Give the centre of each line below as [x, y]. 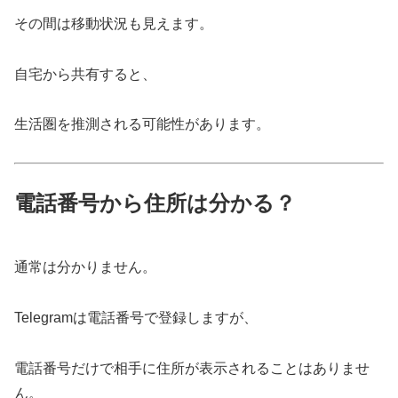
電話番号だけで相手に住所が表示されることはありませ [192, 368]
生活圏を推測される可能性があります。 [142, 124]
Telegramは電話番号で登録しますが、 [136, 318]
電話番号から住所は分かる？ [155, 203]
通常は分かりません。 [85, 267]
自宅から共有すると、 [85, 74]
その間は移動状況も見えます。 [114, 23]
